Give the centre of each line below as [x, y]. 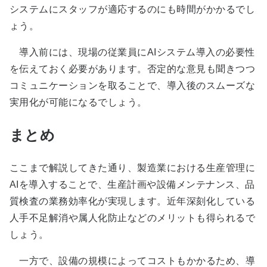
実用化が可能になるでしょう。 [78, 103]
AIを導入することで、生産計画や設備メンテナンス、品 [132, 185]
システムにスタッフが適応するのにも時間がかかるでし [132, 10]
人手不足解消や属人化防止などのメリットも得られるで [132, 218]
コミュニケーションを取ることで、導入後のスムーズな [132, 86]
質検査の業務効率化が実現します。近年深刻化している [132, 201]
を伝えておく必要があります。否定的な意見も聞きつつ [133, 69]
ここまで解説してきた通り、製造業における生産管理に [132, 168]
